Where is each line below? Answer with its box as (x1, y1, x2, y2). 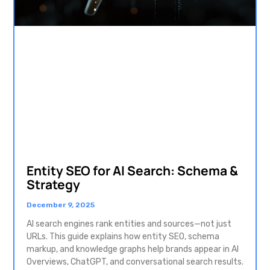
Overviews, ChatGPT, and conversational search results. (27, 256, 243, 267)
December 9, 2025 (27, 200, 95, 209)
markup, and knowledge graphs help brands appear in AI (27, 243, 239, 254)
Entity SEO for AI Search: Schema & (27, 162, 238, 179)
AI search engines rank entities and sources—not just (27, 218, 231, 229)
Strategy (27, 175, 80, 193)
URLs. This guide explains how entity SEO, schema (27, 231, 219, 242)
